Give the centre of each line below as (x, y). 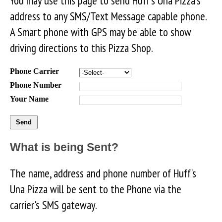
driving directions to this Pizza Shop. (82, 48)
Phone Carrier (34, 71)
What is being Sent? (64, 147)
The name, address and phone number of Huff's (103, 173)
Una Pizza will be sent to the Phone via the (96, 189)
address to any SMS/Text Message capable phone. (108, 16)
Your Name (29, 99)
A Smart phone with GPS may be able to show (101, 32)
